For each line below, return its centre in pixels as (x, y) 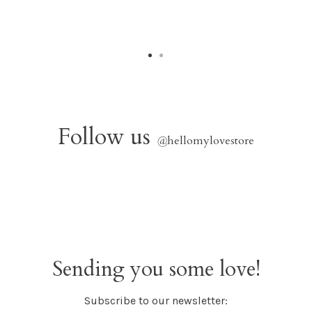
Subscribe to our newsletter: (156, 300)
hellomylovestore (211, 140)
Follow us (107, 137)
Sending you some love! (156, 269)
